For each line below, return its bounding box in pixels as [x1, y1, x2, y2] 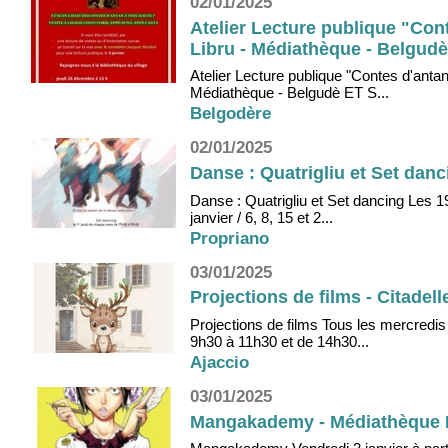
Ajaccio [190, 352, 249, 372]
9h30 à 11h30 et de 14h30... [190, 332, 369, 350]
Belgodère [190, 104, 271, 124]
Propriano [190, 228, 269, 248]
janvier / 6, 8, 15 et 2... [190, 208, 333, 226]
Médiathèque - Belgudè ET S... [190, 84, 389, 102]
